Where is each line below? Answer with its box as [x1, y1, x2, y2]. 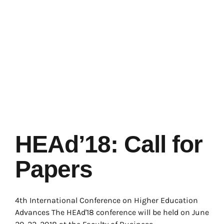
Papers [15, 156, 92, 182]
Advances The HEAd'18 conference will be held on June [15, 207, 209, 217]
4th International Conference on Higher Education [15, 195, 198, 205]
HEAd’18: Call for [15, 131, 202, 157]
